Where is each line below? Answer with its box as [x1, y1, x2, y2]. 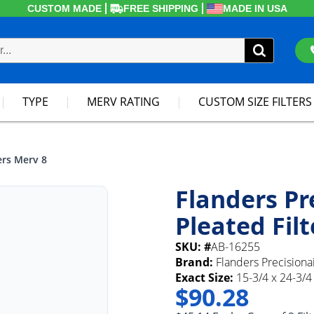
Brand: [175, 254, 213, 270]
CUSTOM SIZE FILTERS [198, 94, 312, 109]
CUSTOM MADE [27, 3, 102, 14]
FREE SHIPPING [123, 3, 198, 14]
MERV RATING [86, 94, 160, 109]
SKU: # [175, 239, 211, 254]
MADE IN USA [222, 3, 287, 14]
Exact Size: [175, 270, 233, 285]
